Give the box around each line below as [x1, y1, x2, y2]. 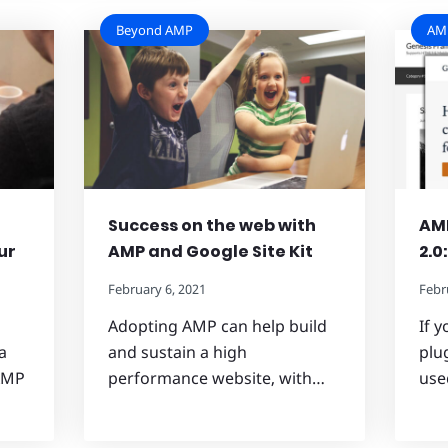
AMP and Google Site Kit [107, 239, 313, 263]
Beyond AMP [115, 21, 193, 40]
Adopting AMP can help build [107, 314, 327, 337]
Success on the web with [107, 213, 316, 237]
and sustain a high [107, 340, 247, 363]
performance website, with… [107, 366, 325, 389]
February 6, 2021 [107, 279, 206, 298]
